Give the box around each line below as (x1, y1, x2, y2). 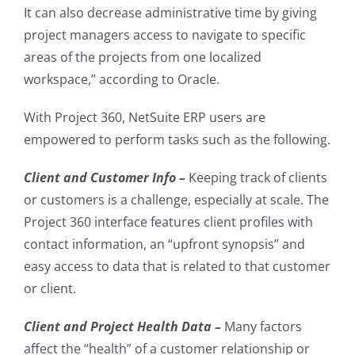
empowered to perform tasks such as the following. (24, 131, 330, 149)
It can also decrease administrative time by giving (24, 4, 317, 22)
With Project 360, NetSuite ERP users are (24, 109, 265, 127)
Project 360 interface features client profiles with (24, 213, 313, 231)
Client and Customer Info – (24, 169, 185, 187)
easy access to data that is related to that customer (24, 258, 330, 276)
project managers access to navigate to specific (24, 26, 306, 44)
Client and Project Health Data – (24, 318, 221, 336)
